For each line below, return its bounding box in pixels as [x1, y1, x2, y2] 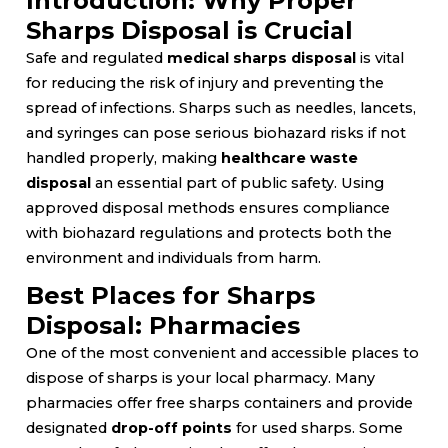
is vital [356, 48, 404, 67]
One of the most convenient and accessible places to [26, 343, 419, 362]
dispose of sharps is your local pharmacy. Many [26, 368, 375, 387]
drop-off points [111, 418, 232, 437]
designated [26, 418, 111, 437]
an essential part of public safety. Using [91, 173, 384, 192]
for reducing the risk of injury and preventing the [26, 73, 384, 92]
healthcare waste [221, 148, 358, 167]
